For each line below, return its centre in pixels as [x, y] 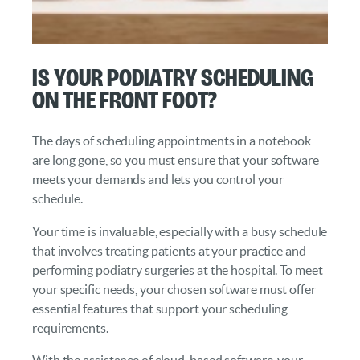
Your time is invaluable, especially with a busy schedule [180, 231]
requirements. [70, 327]
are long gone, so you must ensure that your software [176, 160]
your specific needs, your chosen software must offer [174, 289]
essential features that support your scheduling [160, 308]
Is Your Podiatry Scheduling [173, 76]
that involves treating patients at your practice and [169, 250]
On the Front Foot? [125, 99]
